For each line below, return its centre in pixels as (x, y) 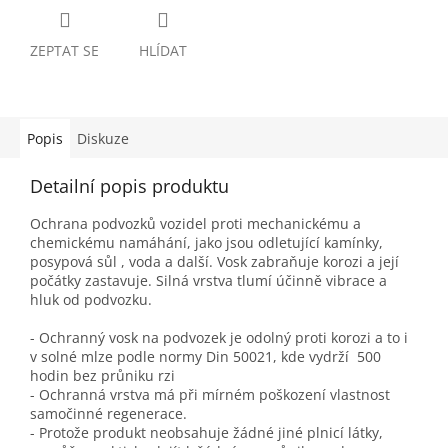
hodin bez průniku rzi (102, 376)
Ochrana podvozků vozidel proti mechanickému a (195, 224)
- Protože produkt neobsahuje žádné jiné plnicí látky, (206, 433)
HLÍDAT (163, 51)
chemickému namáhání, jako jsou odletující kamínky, (206, 243)
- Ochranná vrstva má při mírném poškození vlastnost (210, 395)
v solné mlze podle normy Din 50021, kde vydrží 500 (205, 357)
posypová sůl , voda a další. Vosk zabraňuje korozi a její (214, 262)
